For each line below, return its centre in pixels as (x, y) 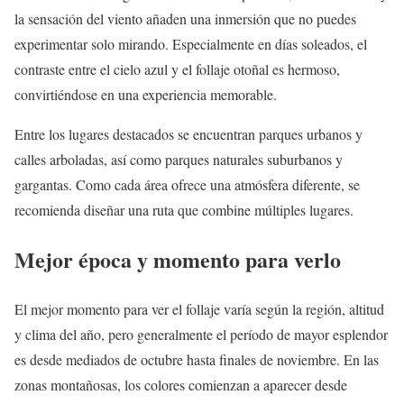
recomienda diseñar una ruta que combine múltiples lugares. (184, 210)
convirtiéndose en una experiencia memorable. (146, 95)
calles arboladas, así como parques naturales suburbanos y (179, 160)
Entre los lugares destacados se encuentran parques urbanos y (188, 134)
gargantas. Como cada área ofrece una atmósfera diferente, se (187, 185)
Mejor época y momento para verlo (178, 260)
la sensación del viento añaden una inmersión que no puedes (185, 19)
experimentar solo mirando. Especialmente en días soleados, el (191, 44)
